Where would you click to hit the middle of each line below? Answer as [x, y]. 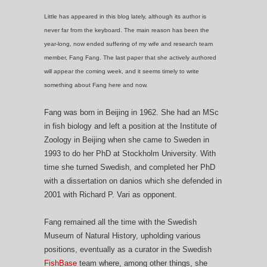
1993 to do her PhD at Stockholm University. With [130, 153]
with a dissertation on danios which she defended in [133, 181]
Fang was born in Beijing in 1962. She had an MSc [131, 112]
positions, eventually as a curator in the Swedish [128, 249]
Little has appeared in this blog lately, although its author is [125, 16]
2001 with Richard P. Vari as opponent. [111, 194]
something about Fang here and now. [96, 85]
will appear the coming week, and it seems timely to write [122, 71]
